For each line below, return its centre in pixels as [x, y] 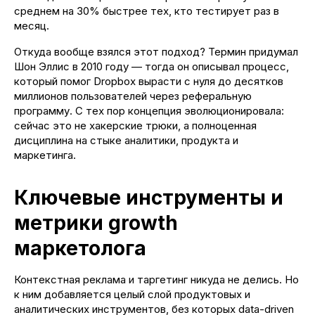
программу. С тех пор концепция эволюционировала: [149, 110]
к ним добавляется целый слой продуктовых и [132, 294]
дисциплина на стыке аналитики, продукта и [126, 140]
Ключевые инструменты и [149, 197]
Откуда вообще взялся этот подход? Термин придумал [156, 51]
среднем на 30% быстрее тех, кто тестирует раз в [147, 11]
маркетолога [80, 248]
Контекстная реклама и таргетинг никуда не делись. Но [156, 279]
